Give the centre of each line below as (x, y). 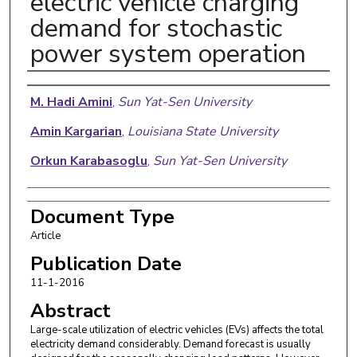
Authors (64, 87)
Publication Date (106, 263)
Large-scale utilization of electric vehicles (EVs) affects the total (177, 330)
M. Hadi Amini (71, 102)
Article (45, 235)
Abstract (70, 310)
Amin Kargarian (76, 131)
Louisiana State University (202, 131)
